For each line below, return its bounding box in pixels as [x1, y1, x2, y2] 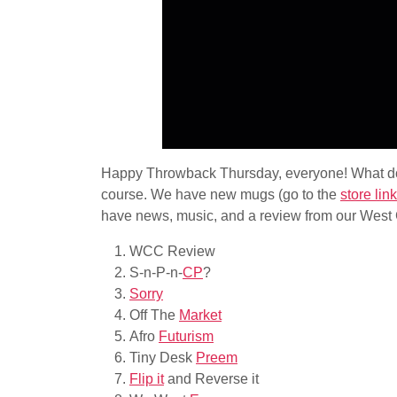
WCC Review [129, 244, 215, 259]
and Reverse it [164, 371, 259, 386]
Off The [129, 307, 179, 323]
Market [179, 307, 222, 323]
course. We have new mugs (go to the [101, 187, 340, 202]
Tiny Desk [129, 350, 196, 365]
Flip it [129, 371, 164, 386]
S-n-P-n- [129, 265, 183, 280]
